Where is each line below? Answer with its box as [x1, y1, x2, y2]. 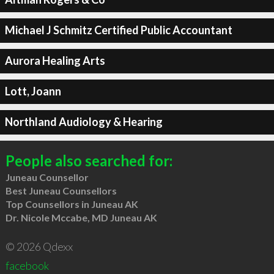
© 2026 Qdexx [5, 239, 73, 253]
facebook [5, 258, 49, 272]
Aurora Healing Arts [4, 54, 105, 67]
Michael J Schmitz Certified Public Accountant [4, 23, 232, 37]
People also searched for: [5, 151, 172, 169]
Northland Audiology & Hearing [4, 115, 163, 128]
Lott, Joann [4, 84, 61, 98]
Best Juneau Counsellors [5, 184, 117, 196]
